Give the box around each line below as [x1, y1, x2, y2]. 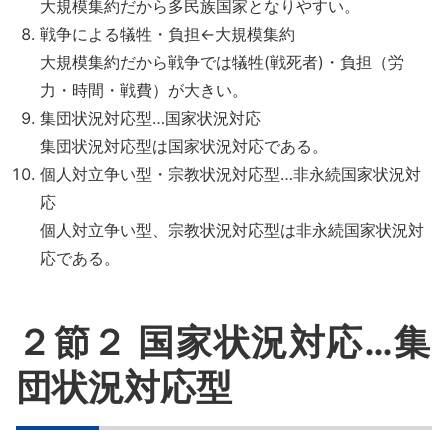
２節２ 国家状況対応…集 [16, 320, 432, 364]
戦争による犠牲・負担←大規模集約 [40, 24, 295, 44]
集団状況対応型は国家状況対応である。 [40, 136, 328, 156]
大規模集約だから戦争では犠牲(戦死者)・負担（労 [40, 52, 404, 72]
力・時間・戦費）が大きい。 [40, 80, 248, 100]
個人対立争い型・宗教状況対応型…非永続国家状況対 [40, 164, 421, 184]
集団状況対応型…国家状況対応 [40, 108, 261, 128]
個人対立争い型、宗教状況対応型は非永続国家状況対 [40, 220, 424, 240]
